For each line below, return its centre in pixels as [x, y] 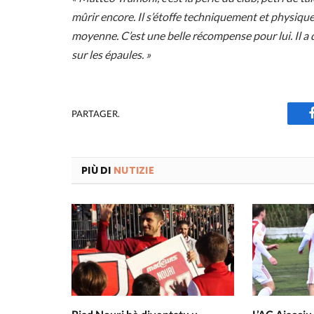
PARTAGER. [96, 113]
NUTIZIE [134, 171]
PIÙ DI [97, 171]
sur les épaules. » [111, 55]
